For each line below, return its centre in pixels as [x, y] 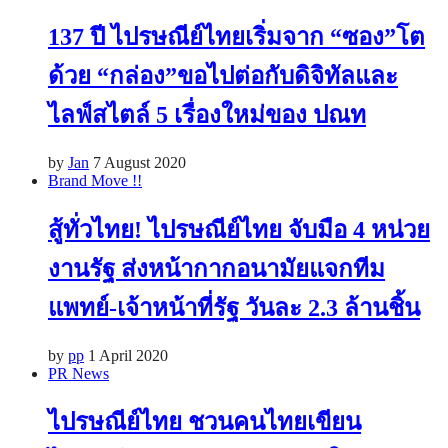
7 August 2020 [139, 162]
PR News [78, 373]
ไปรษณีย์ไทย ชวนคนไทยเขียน [204, 422]
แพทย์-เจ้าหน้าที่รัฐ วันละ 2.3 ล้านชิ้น [234, 307]
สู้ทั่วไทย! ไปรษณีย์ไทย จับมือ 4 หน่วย [239, 229]
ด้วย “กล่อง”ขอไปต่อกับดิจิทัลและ [223, 75]
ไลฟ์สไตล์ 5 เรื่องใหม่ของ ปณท [207, 114]
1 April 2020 [128, 355]
